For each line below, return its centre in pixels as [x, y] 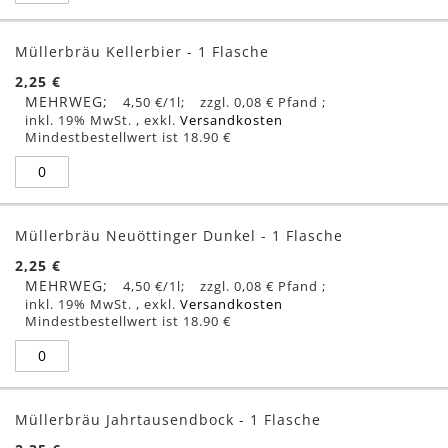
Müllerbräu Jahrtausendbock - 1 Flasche [168, 419]
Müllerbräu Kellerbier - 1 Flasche [142, 51]
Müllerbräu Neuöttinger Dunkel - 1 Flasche [179, 235]
